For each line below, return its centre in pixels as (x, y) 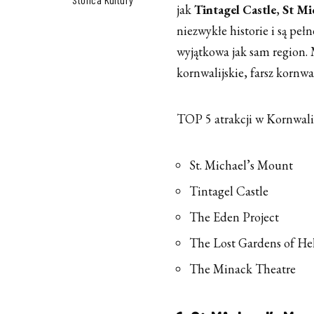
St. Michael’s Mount (241, 165)
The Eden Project (234, 217)
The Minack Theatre (243, 269)
